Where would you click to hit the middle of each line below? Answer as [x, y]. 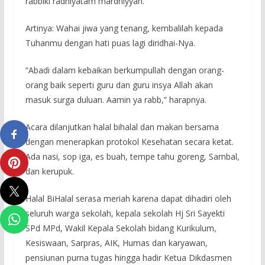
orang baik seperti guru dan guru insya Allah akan [119, 85]
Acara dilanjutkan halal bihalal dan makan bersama [122, 127]
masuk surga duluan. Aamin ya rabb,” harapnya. [116, 99]
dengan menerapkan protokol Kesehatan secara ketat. [129, 141]
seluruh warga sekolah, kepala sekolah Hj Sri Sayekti [125, 213]
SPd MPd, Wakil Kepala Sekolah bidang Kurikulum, [121, 228]
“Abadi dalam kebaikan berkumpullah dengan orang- [125, 70]
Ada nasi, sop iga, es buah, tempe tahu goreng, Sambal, [132, 156]
